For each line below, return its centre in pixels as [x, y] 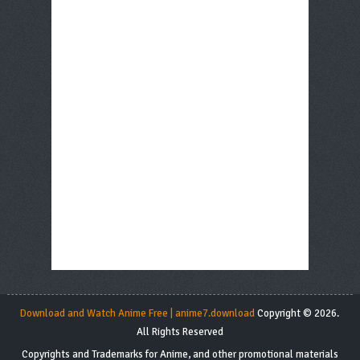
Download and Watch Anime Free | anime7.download [138, 313]
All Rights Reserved [180, 331]
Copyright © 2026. [297, 313]
